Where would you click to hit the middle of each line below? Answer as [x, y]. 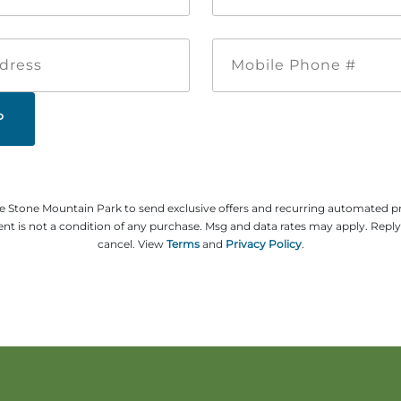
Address [74, 65]
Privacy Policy [263, 243]
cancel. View [132, 243]
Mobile [371, 46]
